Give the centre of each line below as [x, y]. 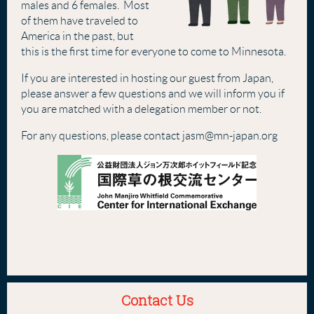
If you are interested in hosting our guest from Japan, [147, 78]
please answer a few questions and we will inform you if [153, 94]
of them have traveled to [80, 21]
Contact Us [157, 300]
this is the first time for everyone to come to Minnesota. [155, 52]
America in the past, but [77, 36]
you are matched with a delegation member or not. [142, 109]
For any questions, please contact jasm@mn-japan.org [149, 136]
